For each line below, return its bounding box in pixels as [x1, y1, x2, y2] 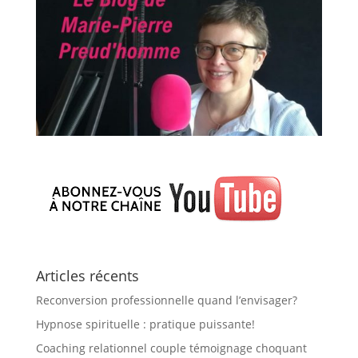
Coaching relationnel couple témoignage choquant [35, 340, 307, 356]
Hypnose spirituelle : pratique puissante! [35, 316, 255, 332]
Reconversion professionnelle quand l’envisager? [35, 292, 297, 308]
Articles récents [35, 265, 139, 285]
